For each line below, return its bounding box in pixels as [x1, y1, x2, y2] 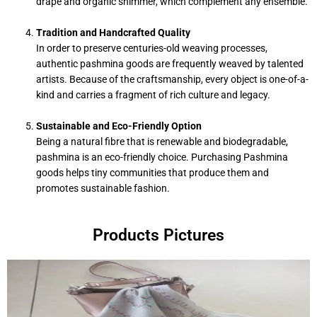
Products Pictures [93, 225, 224, 245]
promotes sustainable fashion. [36, 183, 171, 195]
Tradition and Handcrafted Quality [36, 27, 191, 39]
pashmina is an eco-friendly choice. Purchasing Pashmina [36, 151, 289, 163]
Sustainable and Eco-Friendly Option [36, 120, 202, 132]
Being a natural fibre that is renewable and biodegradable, [36, 136, 289, 148]
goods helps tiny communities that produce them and [36, 167, 270, 179]
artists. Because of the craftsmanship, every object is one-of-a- [36, 74, 309, 86]
